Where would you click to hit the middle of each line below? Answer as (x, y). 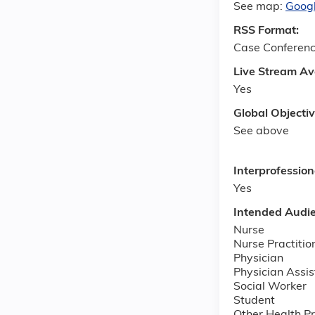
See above (261, 132)
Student (254, 301)
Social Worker (270, 287)
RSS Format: (268, 31)
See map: (259, 7)
